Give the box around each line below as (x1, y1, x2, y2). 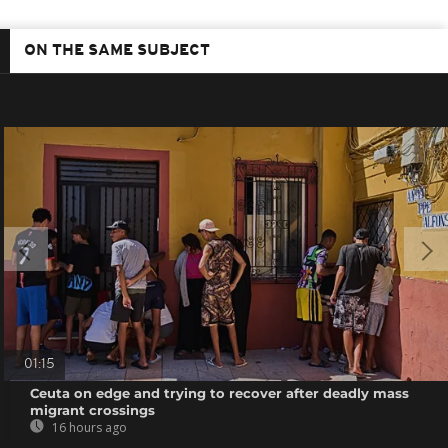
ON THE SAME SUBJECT (24, 42, 210, 59)
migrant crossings (30, 401, 156, 418)
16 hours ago (49, 418, 128, 436)
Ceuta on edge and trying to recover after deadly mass (30, 384, 410, 401)
